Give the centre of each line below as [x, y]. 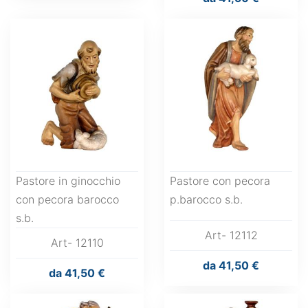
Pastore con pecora [220, 181]
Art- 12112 [231, 235]
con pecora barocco [67, 199]
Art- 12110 [77, 243]
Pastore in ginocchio [68, 181]
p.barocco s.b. [206, 199]
